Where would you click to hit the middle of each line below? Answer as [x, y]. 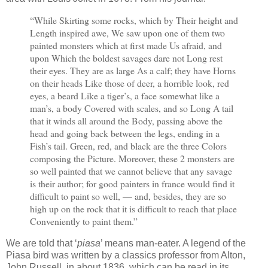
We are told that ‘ [42, 243]
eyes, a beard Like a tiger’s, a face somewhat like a [125, 96]
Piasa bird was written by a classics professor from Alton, [126, 255]
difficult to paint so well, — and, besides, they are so [128, 196]
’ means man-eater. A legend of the [173, 243]
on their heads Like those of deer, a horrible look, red [130, 83]
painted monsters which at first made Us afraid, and [126, 45]
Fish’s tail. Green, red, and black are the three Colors [128, 146]
